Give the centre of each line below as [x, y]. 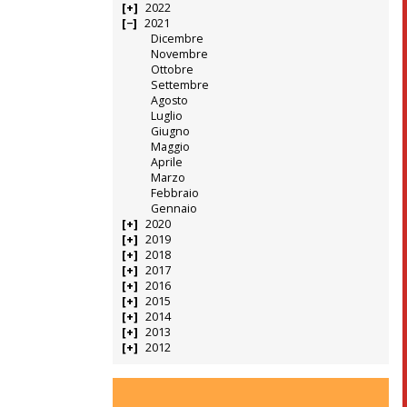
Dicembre [177, 39]
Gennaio [174, 209]
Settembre [179, 85]
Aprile [166, 163]
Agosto [169, 101]
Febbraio [174, 194]
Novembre [179, 55]
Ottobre [172, 70]
